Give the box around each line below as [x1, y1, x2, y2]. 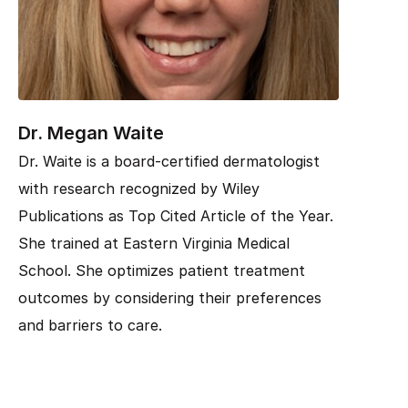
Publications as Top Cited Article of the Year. [18, 207, 333, 225]
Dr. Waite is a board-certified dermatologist [18, 152, 320, 170]
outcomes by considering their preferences [18, 289, 321, 307]
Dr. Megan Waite [18, 122, 164, 144]
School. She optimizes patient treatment [18, 261, 305, 280]
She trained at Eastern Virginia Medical [18, 234, 290, 252]
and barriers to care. [18, 316, 162, 334]
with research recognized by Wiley [18, 179, 260, 198]
